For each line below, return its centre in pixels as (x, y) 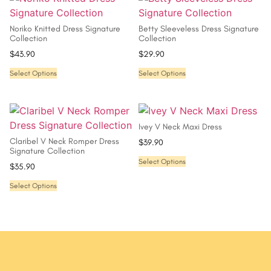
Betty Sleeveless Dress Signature (199, 29)
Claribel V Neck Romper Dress (65, 142)
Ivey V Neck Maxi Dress (180, 127)
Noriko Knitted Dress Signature (65, 29)
